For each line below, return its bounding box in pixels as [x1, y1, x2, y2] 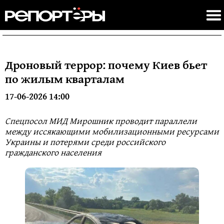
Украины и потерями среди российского [5, 135, 165, 148]
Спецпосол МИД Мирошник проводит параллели [5, 114, 197, 127]
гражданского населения [5, 145, 101, 159]
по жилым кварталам [5, 70, 124, 87]
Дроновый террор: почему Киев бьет [5, 56, 207, 73]
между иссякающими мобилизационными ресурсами [5, 124, 219, 138]
